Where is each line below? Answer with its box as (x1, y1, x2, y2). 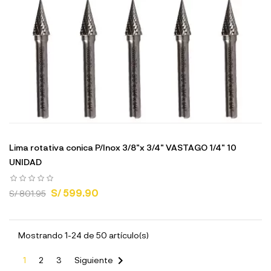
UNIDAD (9, 157, 42, 167)
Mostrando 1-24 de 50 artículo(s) (18, 230, 149, 240)
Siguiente (74, 254, 113, 265)
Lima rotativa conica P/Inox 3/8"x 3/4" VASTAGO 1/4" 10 (9, 142, 237, 152)
